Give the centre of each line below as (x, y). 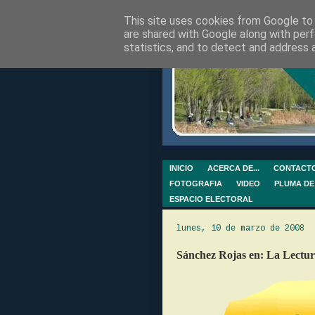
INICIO (181, 168)
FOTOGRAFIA (196, 184)
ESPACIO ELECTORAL (211, 199)
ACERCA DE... (233, 168)
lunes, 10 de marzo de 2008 (240, 229)
